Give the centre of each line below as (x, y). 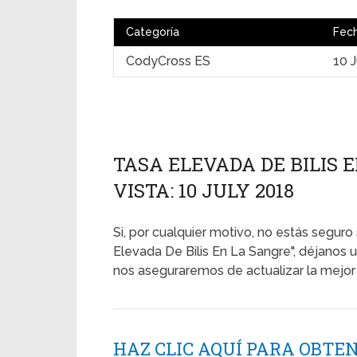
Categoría (153, 32)
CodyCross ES (168, 61)
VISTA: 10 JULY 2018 (204, 190)
